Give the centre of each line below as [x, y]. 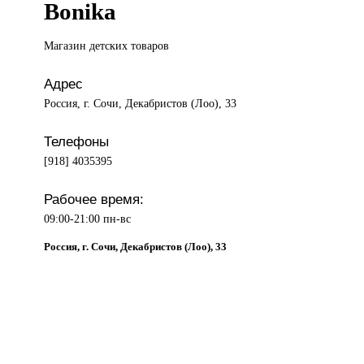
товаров [150, 46]
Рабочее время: [94, 199]
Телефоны [77, 142]
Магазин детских [88, 46]
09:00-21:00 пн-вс [88, 219]
